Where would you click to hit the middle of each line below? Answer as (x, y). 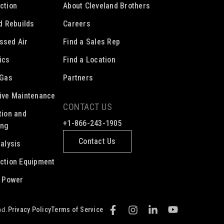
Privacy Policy (29, 209)
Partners (78, 77)
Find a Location (89, 59)
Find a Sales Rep (91, 41)
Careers (77, 23)
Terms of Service (77, 209)
